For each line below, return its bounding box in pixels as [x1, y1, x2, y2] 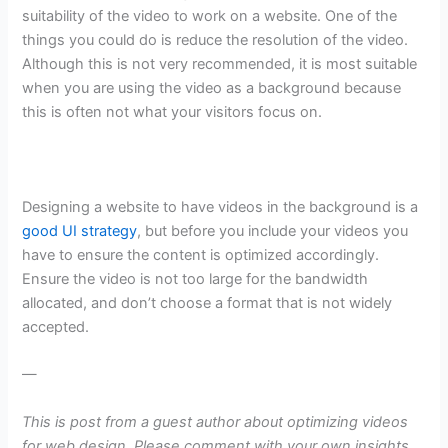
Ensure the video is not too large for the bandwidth [22, 270, 369, 289]
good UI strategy [22, 222, 138, 241]
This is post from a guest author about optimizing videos [22, 412, 409, 431]
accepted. [22, 318, 90, 337]
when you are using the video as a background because [22, 79, 402, 98]
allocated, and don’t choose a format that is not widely [22, 294, 393, 313]
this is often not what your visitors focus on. [22, 103, 323, 122]
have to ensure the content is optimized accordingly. [22, 246, 380, 265]
